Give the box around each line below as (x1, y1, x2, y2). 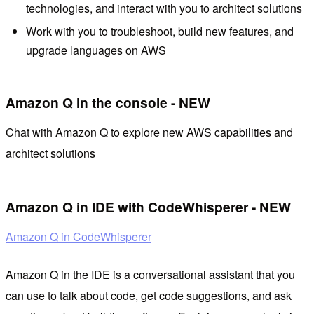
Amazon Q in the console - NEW (6, 93, 210, 113)
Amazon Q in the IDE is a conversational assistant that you (6, 266, 295, 282)
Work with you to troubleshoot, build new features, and (25, 23, 294, 40)
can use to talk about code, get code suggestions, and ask (6, 287, 292, 303)
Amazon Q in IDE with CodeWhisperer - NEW (6, 197, 291, 217)
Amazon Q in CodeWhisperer (6, 228, 151, 245)
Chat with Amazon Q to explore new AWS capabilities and (6, 123, 293, 140)
